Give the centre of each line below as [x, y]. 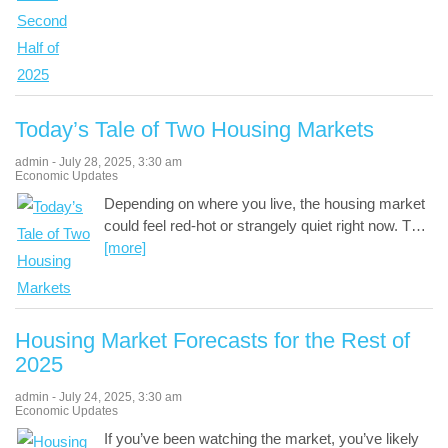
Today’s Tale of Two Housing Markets [194, 130]
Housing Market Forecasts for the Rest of [212, 341]
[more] [125, 248]
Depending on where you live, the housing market [264, 204]
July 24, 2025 [95, 397]
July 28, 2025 [95, 162]
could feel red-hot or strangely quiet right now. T [257, 226]
